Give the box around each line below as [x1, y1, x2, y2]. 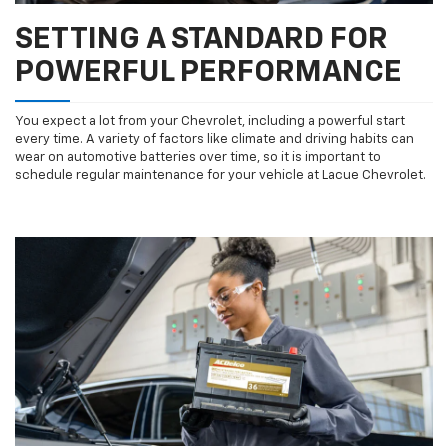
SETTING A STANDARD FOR [15, 25, 388, 56]
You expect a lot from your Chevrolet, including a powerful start [15, 115, 405, 129]
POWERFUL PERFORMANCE [15, 58, 402, 89]
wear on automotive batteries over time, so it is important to [15, 151, 381, 165]
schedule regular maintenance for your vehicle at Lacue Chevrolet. [15, 169, 426, 183]
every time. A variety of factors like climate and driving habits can [15, 133, 414, 147]
